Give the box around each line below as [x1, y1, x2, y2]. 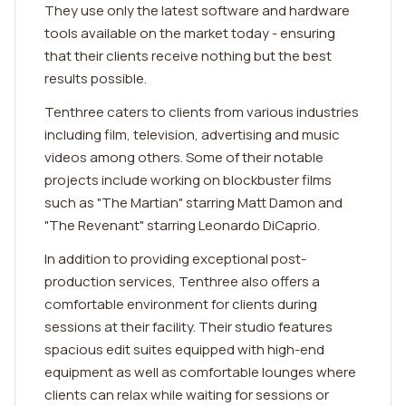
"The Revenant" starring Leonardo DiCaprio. [44, 216, 320, 235]
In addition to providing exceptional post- [44, 249, 306, 268]
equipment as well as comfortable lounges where [44, 362, 356, 382]
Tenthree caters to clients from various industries [44, 102, 359, 121]
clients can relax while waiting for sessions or [44, 385, 329, 404]
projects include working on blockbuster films [44, 170, 332, 189]
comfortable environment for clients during [44, 295, 317, 314]
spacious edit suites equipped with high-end [44, 340, 324, 359]
